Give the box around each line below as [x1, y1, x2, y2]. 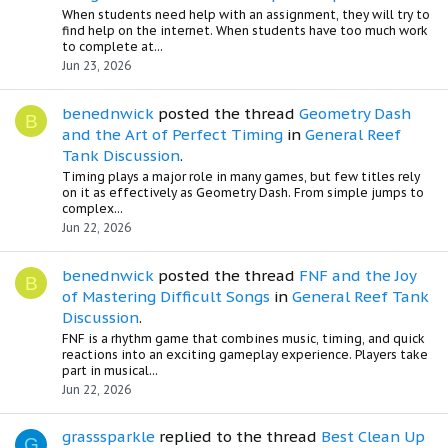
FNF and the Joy [299, 265, 416, 285]
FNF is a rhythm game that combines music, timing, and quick [62, 330, 425, 346]
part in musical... [62, 362, 158, 378]
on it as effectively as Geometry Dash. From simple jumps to [62, 185, 424, 201]
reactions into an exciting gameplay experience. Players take [62, 346, 428, 362]
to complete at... [62, 39, 163, 55]
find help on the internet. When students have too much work [62, 23, 428, 39]
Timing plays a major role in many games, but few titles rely [62, 169, 420, 185]
